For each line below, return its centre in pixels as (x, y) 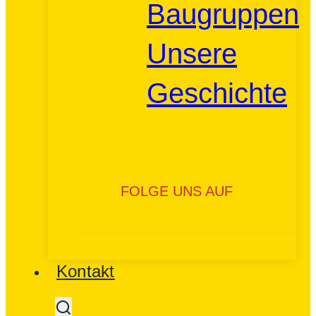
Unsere (192, 54)
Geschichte (217, 93)
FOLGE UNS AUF (177, 191)
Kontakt (86, 271)
